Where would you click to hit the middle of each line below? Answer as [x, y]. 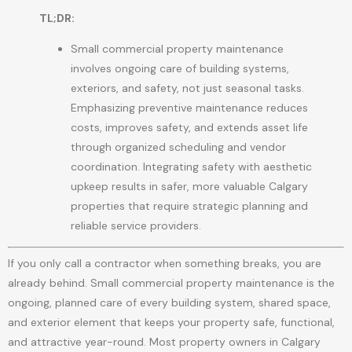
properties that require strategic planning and [189, 206]
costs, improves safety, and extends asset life [189, 128]
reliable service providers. [136, 226]
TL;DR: [57, 18]
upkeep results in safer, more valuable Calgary [189, 187]
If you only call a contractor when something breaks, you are [165, 264]
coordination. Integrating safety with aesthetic [191, 167]
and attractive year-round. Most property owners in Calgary [164, 342]
